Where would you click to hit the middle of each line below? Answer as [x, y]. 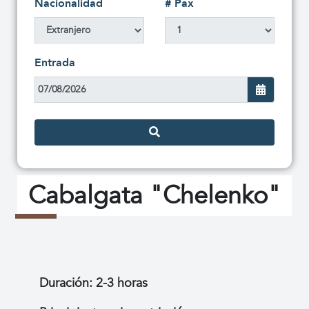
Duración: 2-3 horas [93, 283]
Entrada [55, 62]
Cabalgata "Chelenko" [154, 195]
